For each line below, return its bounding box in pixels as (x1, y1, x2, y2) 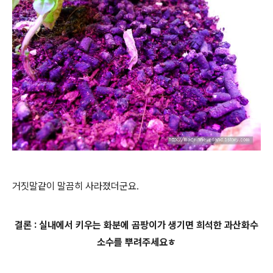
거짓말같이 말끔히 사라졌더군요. (12, 180, 141, 192)
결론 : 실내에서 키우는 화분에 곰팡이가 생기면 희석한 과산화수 (15, 219, 258, 231)
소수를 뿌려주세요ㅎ (97, 236, 176, 248)
